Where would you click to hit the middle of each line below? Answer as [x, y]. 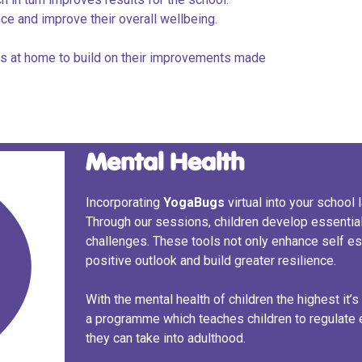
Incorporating [124, 202]
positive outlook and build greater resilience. [210, 261]
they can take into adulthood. [165, 338]
